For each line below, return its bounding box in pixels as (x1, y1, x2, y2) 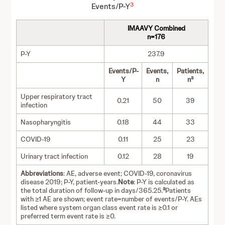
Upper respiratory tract (21, 92, 93, 101)
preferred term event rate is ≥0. (21, 211, 116, 220)
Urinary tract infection (21, 152, 88, 161)
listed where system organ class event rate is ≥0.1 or (21, 203, 178, 212)
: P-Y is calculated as (134, 177, 195, 186)
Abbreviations (21, 169, 64, 178)
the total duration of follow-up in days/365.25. (21, 186, 163, 195)
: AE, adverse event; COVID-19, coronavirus (63, 169, 192, 178)
